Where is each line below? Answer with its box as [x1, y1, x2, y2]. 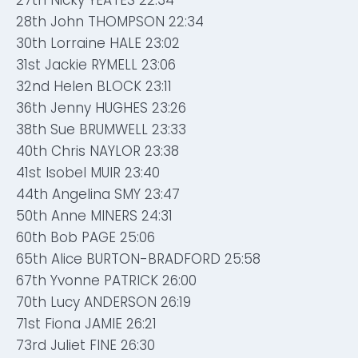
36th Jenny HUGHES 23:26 [16, 98, 186, 117]
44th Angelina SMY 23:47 [16, 185, 180, 204]
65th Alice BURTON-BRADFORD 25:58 [16, 249, 261, 268]
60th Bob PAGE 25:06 [16, 228, 155, 247]
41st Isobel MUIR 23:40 [16, 163, 160, 182]
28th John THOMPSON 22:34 [16, 12, 204, 31]
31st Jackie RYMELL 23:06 [16, 55, 176, 74]
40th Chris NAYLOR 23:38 [16, 141, 179, 161]
